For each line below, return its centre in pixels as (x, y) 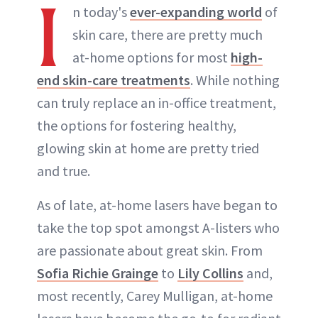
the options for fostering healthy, (137, 125)
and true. (64, 170)
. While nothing (235, 79)
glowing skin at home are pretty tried (148, 148)
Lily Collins (210, 273)
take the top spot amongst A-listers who (158, 227)
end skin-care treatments (114, 79)
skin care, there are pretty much (168, 34)
